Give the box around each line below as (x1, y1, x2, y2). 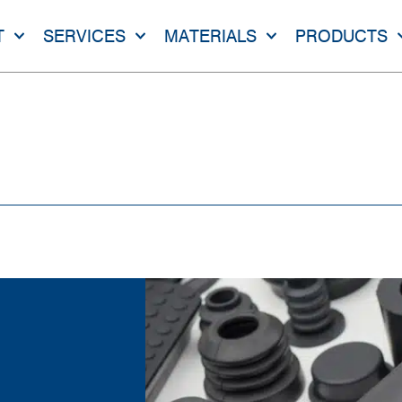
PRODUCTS (295, 26, 389, 46)
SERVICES (42, 26, 126, 46)
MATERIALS (164, 26, 258, 46)
